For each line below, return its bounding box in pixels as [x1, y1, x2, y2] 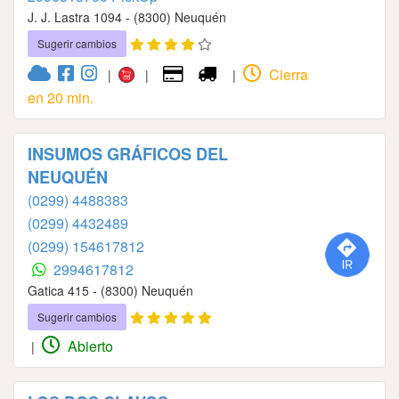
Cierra [265, 63, 309, 85]
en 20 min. [28, 86, 94, 108]
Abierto [64, 335, 113, 356]
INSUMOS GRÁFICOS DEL [28, 142, 228, 166]
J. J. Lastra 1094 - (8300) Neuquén [28, 7, 226, 26]
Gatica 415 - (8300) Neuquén [28, 281, 193, 299]
